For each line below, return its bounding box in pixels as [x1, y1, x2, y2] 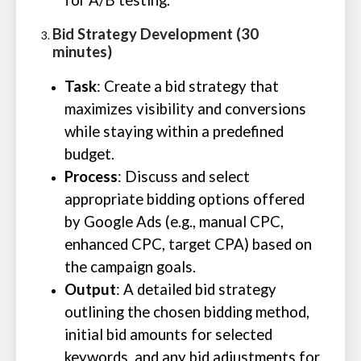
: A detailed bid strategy [116, 280, 276, 298]
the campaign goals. [64, 258, 196, 276]
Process [64, 168, 118, 185]
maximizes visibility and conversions [64, 100, 306, 118]
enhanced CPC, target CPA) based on [64, 235, 312, 253]
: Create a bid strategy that [97, 77, 279, 95]
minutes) [52, 43, 112, 60]
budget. [64, 145, 114, 163]
